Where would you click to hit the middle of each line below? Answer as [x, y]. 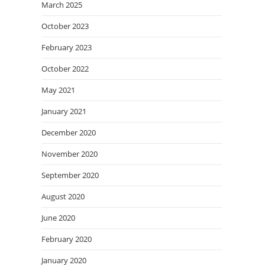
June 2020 [58, 218]
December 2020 [69, 132]
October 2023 [65, 26]
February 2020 [67, 239]
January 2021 [64, 111]
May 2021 [58, 90]
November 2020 [70, 154]
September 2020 [70, 175]
